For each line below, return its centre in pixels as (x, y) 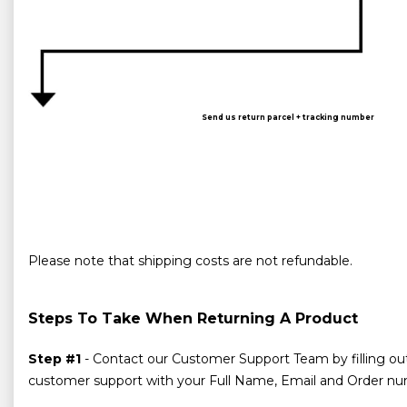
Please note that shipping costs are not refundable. (190, 260)
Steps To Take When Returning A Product (193, 318)
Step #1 (55, 358)
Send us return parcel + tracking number (288, 118)
